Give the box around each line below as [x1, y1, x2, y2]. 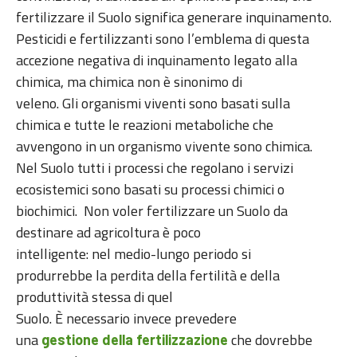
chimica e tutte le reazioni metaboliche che [16, 114, 273, 136]
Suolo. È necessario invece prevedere [16, 308, 237, 330]
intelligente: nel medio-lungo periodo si [16, 243, 251, 265]
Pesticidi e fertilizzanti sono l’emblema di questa [16, 28, 309, 50]
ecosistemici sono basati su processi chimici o [16, 178, 284, 201]
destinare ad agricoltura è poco [16, 222, 201, 244]
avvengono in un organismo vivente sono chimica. [16, 135, 312, 158]
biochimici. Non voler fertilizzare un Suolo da [16, 200, 288, 222]
